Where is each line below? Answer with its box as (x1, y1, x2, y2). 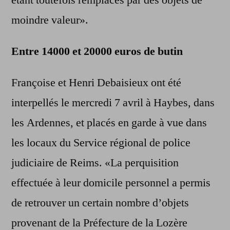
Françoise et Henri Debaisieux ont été (11, 75, 181, 90)
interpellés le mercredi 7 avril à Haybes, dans (11, 95, 215, 110)
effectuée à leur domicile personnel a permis (11, 176, 210, 190)
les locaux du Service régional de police (11, 136, 190, 150)
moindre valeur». (11, 13, 88, 28)
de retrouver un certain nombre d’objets (11, 196, 189, 210)
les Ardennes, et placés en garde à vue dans (11, 116, 207, 130)
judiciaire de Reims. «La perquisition (11, 156, 179, 170)
